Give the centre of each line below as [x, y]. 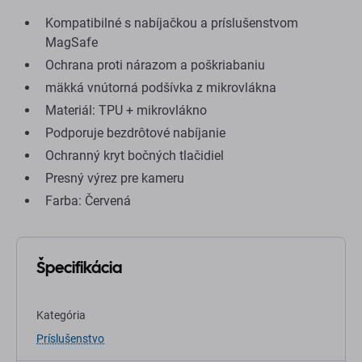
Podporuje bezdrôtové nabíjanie [135, 133]
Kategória [61, 316]
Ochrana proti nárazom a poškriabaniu [155, 65]
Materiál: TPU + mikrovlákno [126, 111]
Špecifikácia [79, 268]
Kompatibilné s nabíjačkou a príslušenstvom [172, 23]
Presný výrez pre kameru [115, 179]
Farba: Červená [88, 201]
